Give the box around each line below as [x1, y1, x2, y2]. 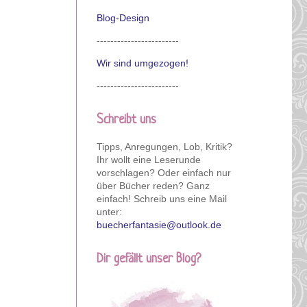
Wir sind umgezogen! [97, 57, 188, 69]
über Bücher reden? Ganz [97, 180, 210, 191]
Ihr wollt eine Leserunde [97, 153, 201, 165]
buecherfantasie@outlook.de [97, 219, 221, 230]
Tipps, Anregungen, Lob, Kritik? [97, 140, 232, 152]
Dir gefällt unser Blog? [97, 251, 201, 266]
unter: [97, 206, 122, 217]
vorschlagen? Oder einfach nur [97, 167, 231, 178]
